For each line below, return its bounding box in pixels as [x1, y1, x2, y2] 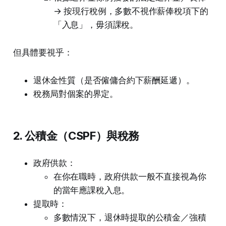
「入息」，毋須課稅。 [53, 20, 139, 30]
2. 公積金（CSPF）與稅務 [13, 129, 140, 143]
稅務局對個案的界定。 [33, 89, 119, 99]
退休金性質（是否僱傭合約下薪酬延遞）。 [33, 75, 195, 86]
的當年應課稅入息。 [53, 185, 130, 196]
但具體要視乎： [13, 47, 73, 58]
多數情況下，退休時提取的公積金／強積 [53, 212, 206, 223]
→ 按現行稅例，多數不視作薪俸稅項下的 [53, 6, 208, 17]
